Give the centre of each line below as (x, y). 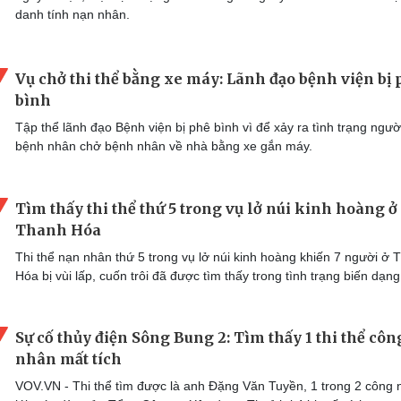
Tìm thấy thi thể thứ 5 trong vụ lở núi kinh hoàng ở (206, 208)
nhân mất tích (68, 359)
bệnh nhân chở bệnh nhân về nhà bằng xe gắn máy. (164, 146)
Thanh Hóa (58, 230)
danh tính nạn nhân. (73, 14)
